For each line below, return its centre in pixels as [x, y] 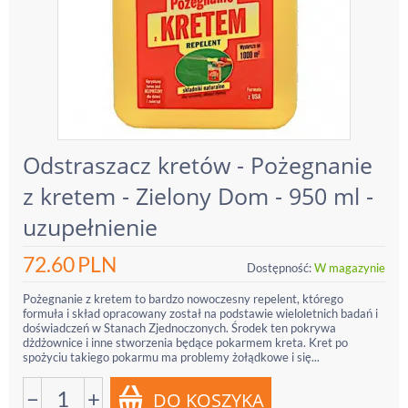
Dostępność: [279, 268]
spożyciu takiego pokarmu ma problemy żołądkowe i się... [171, 357]
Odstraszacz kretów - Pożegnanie [198, 165]
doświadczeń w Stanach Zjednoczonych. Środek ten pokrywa [179, 328]
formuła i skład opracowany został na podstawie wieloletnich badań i [200, 313]
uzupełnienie [90, 227]
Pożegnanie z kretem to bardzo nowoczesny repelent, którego [183, 299]
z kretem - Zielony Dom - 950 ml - [198, 196]
